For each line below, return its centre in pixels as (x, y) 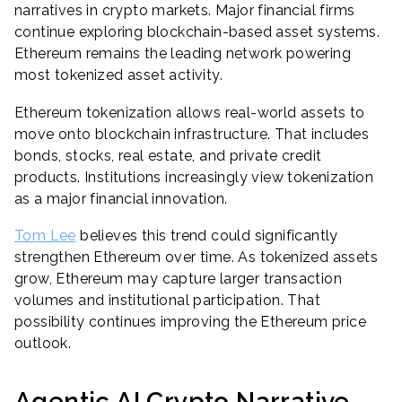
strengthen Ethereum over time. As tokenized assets (196, 258)
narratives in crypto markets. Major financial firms (185, 11)
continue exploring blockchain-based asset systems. (197, 32)
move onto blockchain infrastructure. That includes (192, 134)
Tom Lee (45, 236)
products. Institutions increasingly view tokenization (194, 177)
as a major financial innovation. (121, 198)
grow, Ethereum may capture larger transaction (178, 279)
